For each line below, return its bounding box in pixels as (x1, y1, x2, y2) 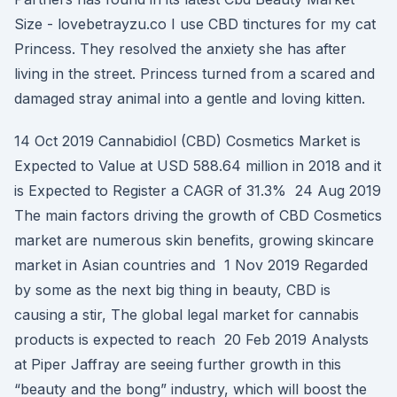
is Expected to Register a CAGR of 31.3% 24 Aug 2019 (14, 182, 381, 199)
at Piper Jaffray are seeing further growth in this (14, 355, 341, 373)
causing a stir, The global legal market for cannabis (14, 306, 359, 323)
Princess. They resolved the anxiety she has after (14, 40, 346, 58)
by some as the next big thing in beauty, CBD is (14, 281, 331, 299)
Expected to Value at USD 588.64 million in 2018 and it (14, 157, 381, 175)
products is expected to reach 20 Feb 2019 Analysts (14, 331, 369, 348)
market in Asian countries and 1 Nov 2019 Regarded (14, 256, 368, 274)
